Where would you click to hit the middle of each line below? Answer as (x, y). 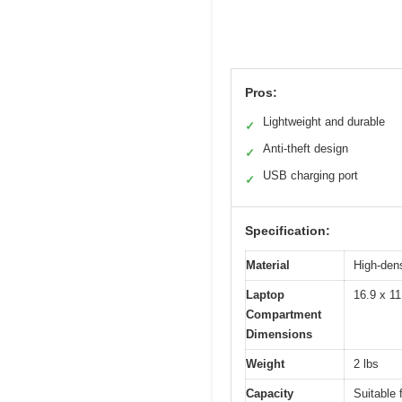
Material (268, 265)
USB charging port (310, 175)
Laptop (265, 294)
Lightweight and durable (324, 121)
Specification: (288, 230)
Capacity (270, 393)
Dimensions (279, 334)
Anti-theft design (306, 148)
